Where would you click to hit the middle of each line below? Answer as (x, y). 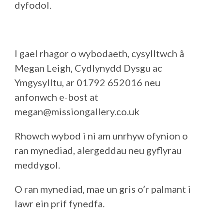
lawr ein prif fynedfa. (60, 203)
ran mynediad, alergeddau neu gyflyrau (98, 150)
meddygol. (37, 165)
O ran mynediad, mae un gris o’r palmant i (103, 189)
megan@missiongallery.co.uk (77, 111)
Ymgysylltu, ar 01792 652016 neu (87, 82)
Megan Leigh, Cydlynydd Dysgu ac (88, 68)
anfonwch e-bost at (56, 97)
